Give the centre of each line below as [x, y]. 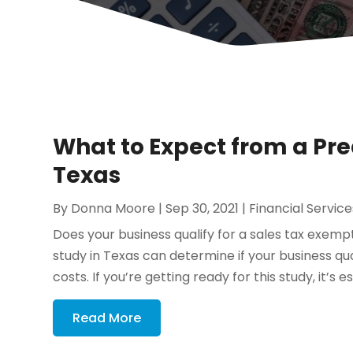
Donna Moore [113, 208]
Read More [107, 318]
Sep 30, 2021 [203, 208]
